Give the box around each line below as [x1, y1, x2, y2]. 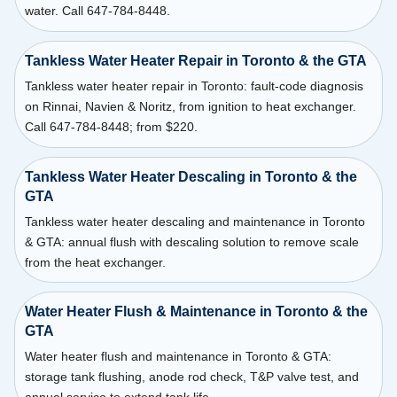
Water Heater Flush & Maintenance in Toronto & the [24, 304, 368, 320]
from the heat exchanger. [24, 254, 166, 269]
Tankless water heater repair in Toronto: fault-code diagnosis [24, 78, 363, 93]
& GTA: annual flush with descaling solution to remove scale [24, 234, 359, 249]
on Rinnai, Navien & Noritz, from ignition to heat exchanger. [24, 98, 356, 113]
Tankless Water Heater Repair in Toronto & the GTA [24, 52, 367, 68]
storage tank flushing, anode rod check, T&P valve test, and [24, 370, 359, 385]
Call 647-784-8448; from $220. [24, 119, 198, 134]
